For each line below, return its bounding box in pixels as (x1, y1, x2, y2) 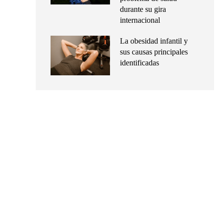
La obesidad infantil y (120, 37, 188, 46)
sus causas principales (120, 48, 188, 56)
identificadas (120, 58, 159, 67)
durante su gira (120, 5, 166, 14)
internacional (120, 16, 160, 25)
